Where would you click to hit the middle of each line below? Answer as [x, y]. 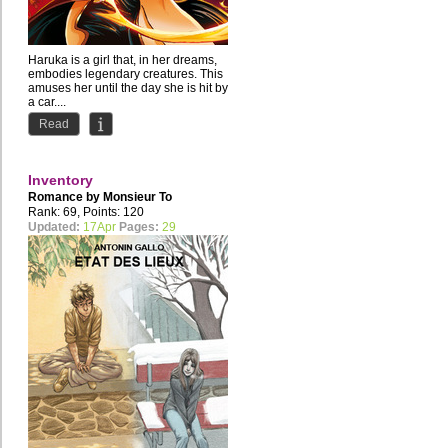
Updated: [54, 227]
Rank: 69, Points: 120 [86, 212]
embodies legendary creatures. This [125, 74]
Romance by [65, 197]
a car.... [47, 102]
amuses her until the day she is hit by [128, 88]
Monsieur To [137, 197]
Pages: [139, 227]
